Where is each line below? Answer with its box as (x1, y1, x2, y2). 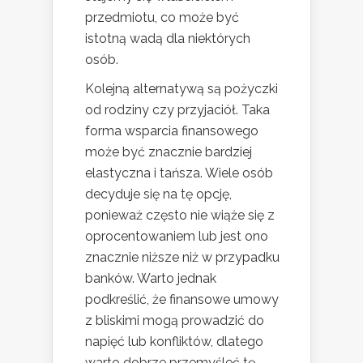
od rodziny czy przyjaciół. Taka (85, 101, 270, 117)
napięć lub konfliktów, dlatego (85, 333, 263, 349)
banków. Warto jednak (85, 270, 216, 286)
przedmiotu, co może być (85, 9, 239, 25)
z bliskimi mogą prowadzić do (85, 312, 264, 328)
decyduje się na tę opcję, (85, 186, 232, 202)
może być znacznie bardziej (85, 143, 252, 160)
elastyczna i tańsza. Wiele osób (85, 164, 273, 181)
